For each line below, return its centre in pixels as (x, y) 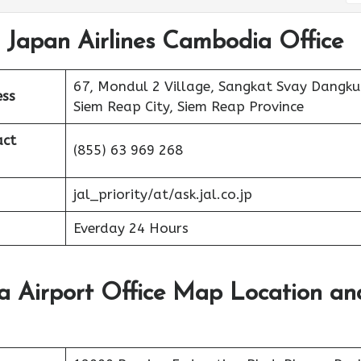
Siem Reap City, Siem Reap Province (188, 106)
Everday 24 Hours (131, 228)
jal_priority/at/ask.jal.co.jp (162, 194)
